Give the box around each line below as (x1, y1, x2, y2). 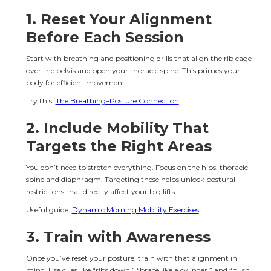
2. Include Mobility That (25, 119, 213, 137)
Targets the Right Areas (25, 137, 212, 155)
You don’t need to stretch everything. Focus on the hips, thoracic (25, 162, 250, 172)
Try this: (25, 96, 56, 105)
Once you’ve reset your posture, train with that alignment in (25, 253, 239, 263)
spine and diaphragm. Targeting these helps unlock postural (25, 174, 237, 184)
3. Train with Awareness (25, 227, 211, 246)
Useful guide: (25, 204, 72, 214)
